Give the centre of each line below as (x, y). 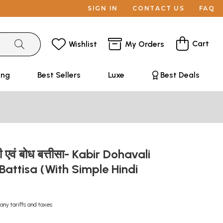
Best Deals (180, 75)
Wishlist (83, 44)
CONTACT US (159, 8)
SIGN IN (103, 8)
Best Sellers (59, 75)
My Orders (145, 44)
